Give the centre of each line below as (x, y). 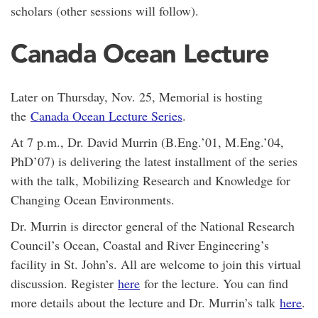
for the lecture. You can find (214, 283)
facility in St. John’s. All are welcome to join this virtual (156, 264)
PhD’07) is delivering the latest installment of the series (154, 161)
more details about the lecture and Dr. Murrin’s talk (145, 302)
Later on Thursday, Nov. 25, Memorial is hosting (137, 96)
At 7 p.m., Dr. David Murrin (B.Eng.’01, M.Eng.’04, (147, 142)
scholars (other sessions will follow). (105, 11)
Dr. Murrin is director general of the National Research (153, 225)
